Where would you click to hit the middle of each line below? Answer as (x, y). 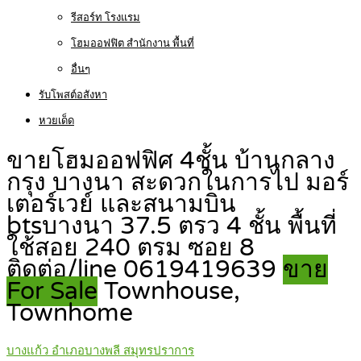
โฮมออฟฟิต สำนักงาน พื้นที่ (133, 44)
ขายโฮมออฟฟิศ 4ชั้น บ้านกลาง (171, 161)
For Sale (52, 292)
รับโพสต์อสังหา (73, 95)
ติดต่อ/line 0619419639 (145, 270)
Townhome (70, 313)
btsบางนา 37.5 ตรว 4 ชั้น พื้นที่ (172, 226)
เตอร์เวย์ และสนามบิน (121, 205)
